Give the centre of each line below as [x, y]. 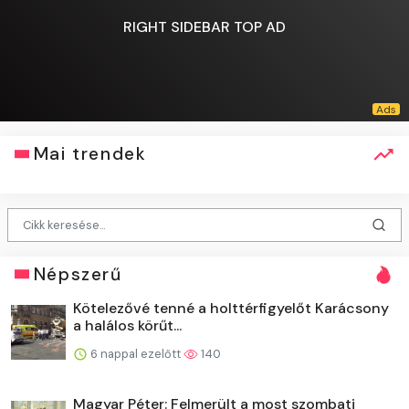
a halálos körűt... [127, 325]
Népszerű [78, 274]
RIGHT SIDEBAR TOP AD [204, 26]
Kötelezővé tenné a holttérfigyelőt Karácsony [231, 308]
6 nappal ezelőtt [136, 353]
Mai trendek [90, 154]
